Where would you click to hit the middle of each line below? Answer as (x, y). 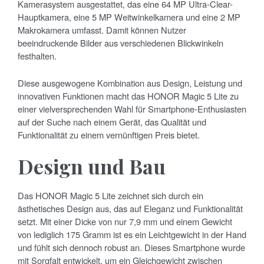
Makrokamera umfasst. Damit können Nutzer (102, 29)
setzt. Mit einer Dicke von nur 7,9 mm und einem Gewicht (125, 221)
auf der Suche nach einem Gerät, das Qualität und (112, 121)
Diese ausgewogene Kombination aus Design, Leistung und (130, 82)
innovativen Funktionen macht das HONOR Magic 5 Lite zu (128, 95)
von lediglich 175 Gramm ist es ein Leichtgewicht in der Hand (132, 234)
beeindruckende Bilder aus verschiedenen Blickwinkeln (121, 42)
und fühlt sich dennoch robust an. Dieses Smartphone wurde (131, 247)
